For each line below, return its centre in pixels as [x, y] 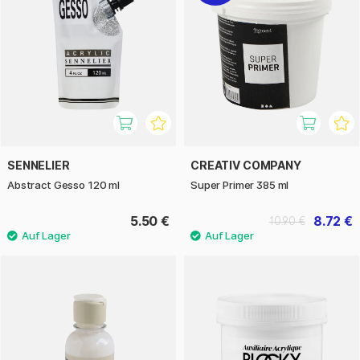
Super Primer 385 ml [240, 185]
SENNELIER [39, 166]
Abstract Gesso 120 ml [63, 185]
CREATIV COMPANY [246, 166]
